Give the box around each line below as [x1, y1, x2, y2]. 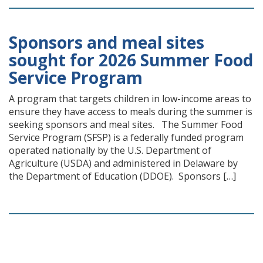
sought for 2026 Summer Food [9, 49, 253, 71]
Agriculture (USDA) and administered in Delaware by [9, 157, 238, 170]
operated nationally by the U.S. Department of [9, 144, 211, 157]
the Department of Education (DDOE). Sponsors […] [9, 170, 236, 183]
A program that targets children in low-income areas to [9, 92, 251, 105]
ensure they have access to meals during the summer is [9, 105, 252, 118]
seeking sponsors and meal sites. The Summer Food [9, 118, 242, 131]
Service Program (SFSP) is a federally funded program [9, 131, 244, 144]
